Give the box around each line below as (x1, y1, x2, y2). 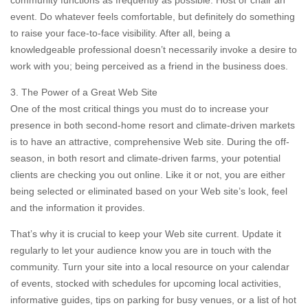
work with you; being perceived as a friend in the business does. (10, 60, 288, 71)
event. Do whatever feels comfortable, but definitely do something (10, 11, 295, 22)
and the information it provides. (10, 202, 145, 213)
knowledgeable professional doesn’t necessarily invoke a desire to (10, 44, 297, 55)
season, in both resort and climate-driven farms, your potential (10, 153, 280, 164)
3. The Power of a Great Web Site (10, 87, 157, 98)
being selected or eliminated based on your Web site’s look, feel (10, 186, 287, 197)
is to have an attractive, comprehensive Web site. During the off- (10, 136, 289, 147)
